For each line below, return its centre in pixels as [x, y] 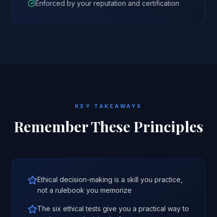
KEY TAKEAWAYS [108, 106]
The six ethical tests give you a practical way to [113, 209]
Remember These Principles [108, 126]
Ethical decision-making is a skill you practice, [110, 179]
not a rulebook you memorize [85, 190]
